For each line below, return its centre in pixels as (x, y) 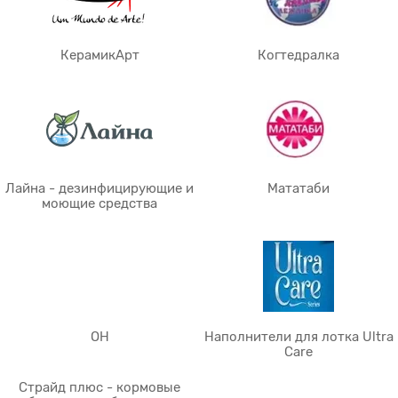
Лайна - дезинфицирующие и (99, 188)
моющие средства (99, 203)
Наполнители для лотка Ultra (298, 337)
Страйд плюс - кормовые (99, 387)
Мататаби (298, 188)
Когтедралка (298, 55)
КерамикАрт (99, 55)
